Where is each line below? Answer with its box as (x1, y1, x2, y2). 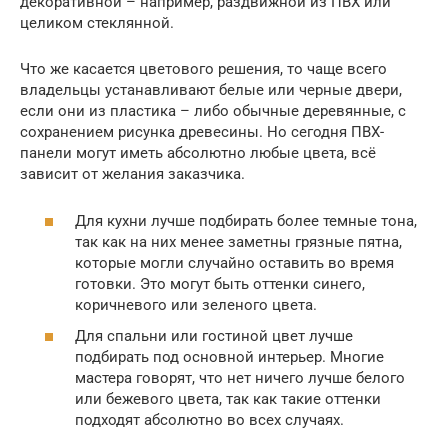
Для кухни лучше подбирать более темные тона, (75, 211, 417, 230)
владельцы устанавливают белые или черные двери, (20, 81, 402, 100)
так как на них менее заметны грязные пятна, (75, 232, 402, 251)
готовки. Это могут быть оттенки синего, (75, 274, 365, 293)
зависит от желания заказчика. (20, 165, 245, 184)
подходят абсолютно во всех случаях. (75, 411, 344, 430)
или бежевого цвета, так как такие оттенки (75, 390, 381, 409)
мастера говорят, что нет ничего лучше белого (75, 369, 405, 388)
